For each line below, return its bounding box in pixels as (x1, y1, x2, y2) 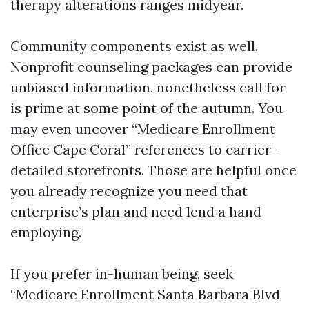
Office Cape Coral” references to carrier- (10, 141, 277, 158)
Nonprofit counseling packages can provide (10, 58, 292, 75)
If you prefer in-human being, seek (10, 265, 233, 282)
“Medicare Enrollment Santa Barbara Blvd (10, 286, 280, 303)
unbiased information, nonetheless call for (10, 79, 286, 96)
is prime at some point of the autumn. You (10, 99, 283, 117)
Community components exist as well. (10, 37, 258, 54)
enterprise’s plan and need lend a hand (10, 203, 261, 220)
